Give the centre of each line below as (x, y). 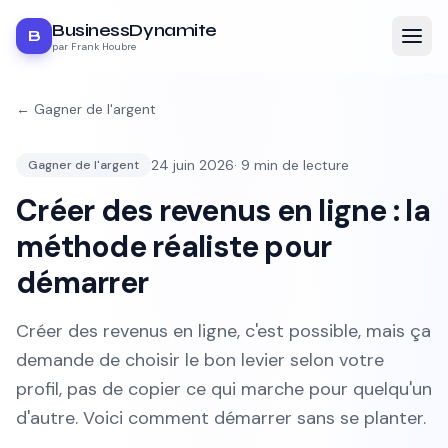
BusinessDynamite (134, 30)
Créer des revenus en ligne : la (223, 210)
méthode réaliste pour (174, 246)
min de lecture (299, 165)
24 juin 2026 (192, 165)
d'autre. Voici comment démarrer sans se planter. (221, 418)
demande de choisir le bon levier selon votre (200, 360)
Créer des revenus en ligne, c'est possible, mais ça (223, 331)
